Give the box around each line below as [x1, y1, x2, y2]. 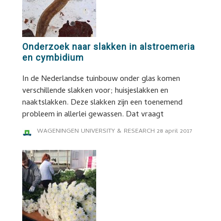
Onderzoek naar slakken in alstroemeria [22, 41, 195, 52]
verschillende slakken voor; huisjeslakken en [22, 85, 168, 98]
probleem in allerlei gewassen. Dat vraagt [22, 109, 164, 121]
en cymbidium [22, 52, 84, 63]
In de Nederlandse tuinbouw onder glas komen [22, 73, 180, 86]
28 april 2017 [156, 126, 192, 137]
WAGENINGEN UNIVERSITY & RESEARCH [37, 126, 155, 137]
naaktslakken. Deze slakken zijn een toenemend [22, 97, 183, 110]
